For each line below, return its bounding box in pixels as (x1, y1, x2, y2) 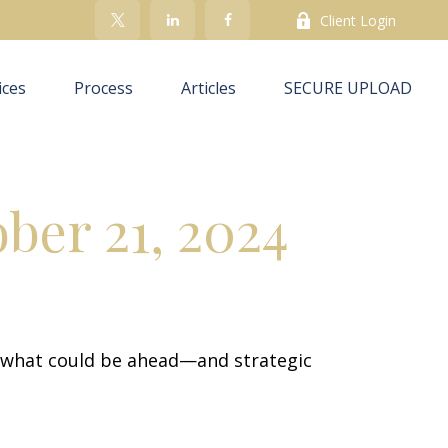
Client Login (320, 10, 397, 30)
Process (74, 77, 134, 100)
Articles (181, 77, 237, 100)
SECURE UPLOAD (284, 77, 413, 100)
